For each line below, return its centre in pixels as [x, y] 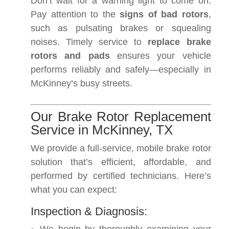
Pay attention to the [75, 14]
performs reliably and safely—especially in [121, 70]
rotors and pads [70, 56]
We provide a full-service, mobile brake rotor [121, 148]
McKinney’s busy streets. [82, 83]
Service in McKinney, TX [102, 130]
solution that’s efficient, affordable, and [121, 162]
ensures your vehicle [160, 56]
